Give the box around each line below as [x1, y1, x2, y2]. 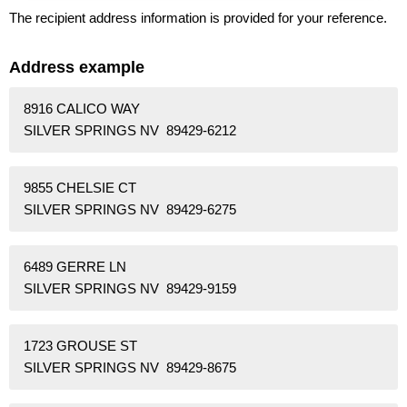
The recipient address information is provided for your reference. [9, 9, 387, 25]
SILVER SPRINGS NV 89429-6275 [24, 202, 236, 218]
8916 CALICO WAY [24, 101, 140, 117]
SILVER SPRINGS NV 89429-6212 [24, 123, 236, 139]
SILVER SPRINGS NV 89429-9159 [24, 281, 236, 297]
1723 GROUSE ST [24, 338, 137, 354]
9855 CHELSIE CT [24, 180, 136, 196]
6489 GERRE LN [24, 259, 126, 275]
